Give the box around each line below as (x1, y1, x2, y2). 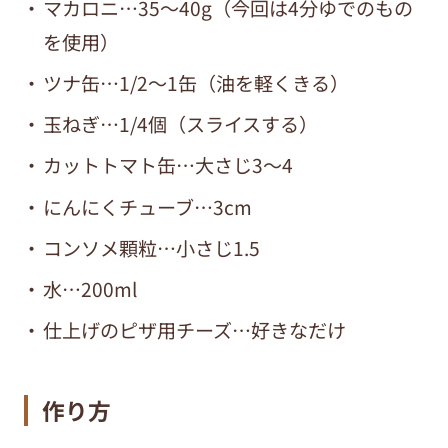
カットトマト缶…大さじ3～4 (42, 151, 293, 180)
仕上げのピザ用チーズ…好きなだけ (42, 316, 346, 344)
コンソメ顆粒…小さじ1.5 (42, 233, 260, 262)
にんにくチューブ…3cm (42, 192, 252, 221)
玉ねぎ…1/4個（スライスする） (42, 110, 318, 139)
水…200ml (42, 274, 137, 303)
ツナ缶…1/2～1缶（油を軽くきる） (42, 69, 349, 98)
